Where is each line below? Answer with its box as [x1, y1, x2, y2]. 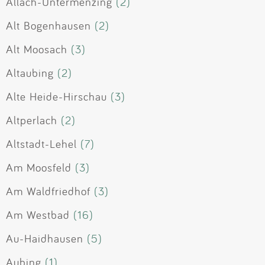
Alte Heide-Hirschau [6, 89, 107, 104]
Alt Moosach [6, 42, 67, 57]
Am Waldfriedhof [6, 184, 91, 199]
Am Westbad [6, 208, 70, 222]
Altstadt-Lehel [6, 137, 77, 151]
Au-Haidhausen [6, 231, 83, 246]
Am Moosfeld [6, 160, 72, 175]
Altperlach [6, 113, 57, 128]
